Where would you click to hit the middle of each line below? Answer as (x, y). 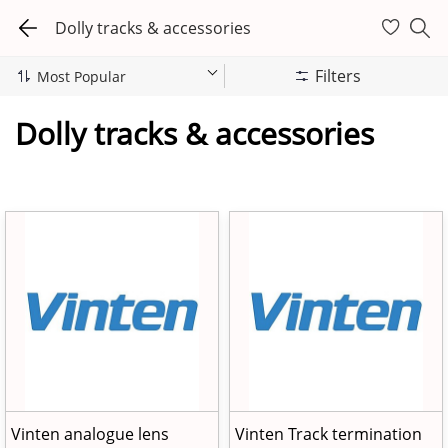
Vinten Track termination (328, 434)
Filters (337, 76)
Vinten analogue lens (90, 434)
